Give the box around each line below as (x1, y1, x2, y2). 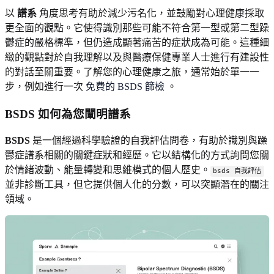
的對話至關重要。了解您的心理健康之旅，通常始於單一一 (5, 66, 259, 77)
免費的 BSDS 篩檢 (86, 81, 165, 92)
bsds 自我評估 (213, 167, 262, 176)
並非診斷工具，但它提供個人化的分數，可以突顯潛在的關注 (5, 179, 269, 190)
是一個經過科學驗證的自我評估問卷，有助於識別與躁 (30, 135, 267, 146)
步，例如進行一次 (5, 81, 86, 92)
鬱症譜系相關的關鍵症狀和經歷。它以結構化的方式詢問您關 (5, 150, 269, 161)
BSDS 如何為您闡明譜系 (5, 107, 131, 120)
